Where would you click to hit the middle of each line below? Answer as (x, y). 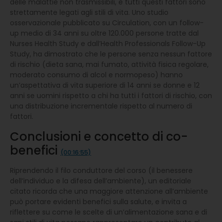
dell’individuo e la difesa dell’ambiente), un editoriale (101, 181)
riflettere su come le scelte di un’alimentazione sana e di (109, 212)
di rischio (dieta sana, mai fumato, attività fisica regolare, (109, 64)
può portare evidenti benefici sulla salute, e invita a (98, 201)
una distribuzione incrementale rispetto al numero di (101, 106)
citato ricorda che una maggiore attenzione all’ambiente (109, 191)
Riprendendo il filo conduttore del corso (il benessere (101, 170)
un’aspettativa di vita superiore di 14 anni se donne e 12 (105, 85)
